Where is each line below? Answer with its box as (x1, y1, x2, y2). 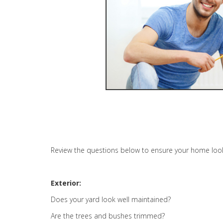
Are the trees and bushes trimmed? (51, 211, 165, 221)
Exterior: (51, 178, 81, 188)
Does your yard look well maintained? (51, 195, 171, 204)
